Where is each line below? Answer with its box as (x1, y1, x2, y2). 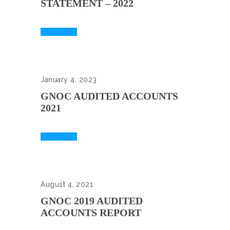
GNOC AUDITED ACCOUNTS (41, 90, 178, 102)
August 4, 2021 (41, 180, 93, 188)
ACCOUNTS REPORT (41, 207, 141, 218)
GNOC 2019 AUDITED (41, 195, 143, 206)
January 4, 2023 (41, 75, 97, 84)
